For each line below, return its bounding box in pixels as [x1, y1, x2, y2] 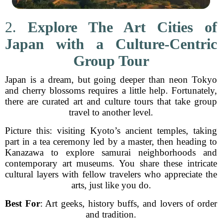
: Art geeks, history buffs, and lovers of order [40, 198, 218, 209]
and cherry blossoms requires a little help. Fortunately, [5, 85, 217, 96]
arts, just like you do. [71, 180, 151, 190]
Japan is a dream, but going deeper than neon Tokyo [5, 74, 217, 85]
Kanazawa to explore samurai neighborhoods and [5, 147, 217, 158]
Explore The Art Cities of [28, 19, 217, 35]
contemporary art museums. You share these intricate [5, 158, 217, 168]
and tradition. [86, 209, 136, 220]
